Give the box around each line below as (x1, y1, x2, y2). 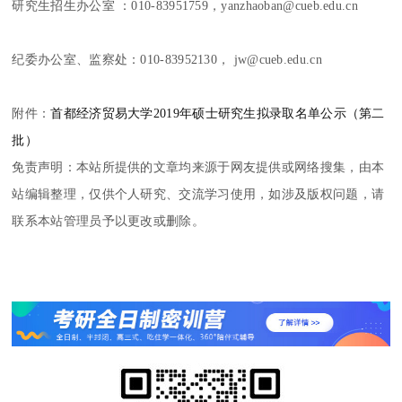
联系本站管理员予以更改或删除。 (12, 214, 205, 229)
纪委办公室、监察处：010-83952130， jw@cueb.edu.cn (12, 52, 322, 67)
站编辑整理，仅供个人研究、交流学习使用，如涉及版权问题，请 (12, 187, 385, 202)
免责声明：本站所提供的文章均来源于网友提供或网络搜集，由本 (12, 160, 385, 175)
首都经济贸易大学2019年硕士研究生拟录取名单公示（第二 (50, 106, 385, 121)
